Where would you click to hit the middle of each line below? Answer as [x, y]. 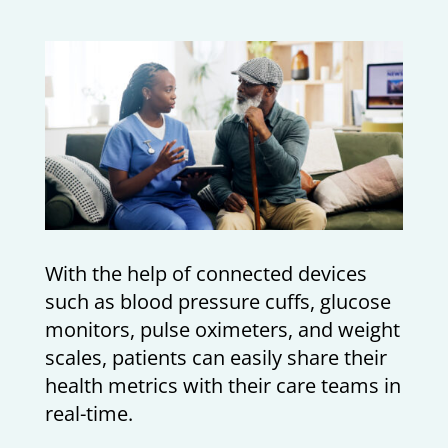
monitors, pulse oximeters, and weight [222, 329]
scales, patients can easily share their [215, 357]
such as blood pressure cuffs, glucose [217, 301]
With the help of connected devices [205, 273]
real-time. [88, 413]
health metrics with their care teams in [222, 385]
